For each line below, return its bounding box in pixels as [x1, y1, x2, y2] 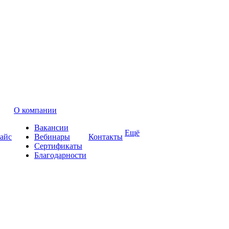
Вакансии [34, 123, 68, 132]
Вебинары [34, 132, 70, 141]
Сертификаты [34, 142, 82, 150]
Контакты [88, 132, 123, 141]
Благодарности [34, 151, 86, 159]
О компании [14, 106, 57, 114]
